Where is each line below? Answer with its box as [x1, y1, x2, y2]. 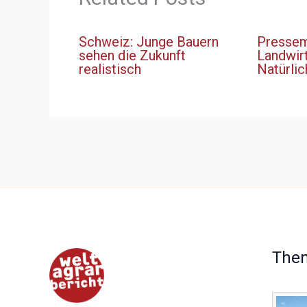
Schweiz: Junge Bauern [78, 34, 219, 51]
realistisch [78, 61, 141, 78]
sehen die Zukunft [78, 47, 186, 64]
